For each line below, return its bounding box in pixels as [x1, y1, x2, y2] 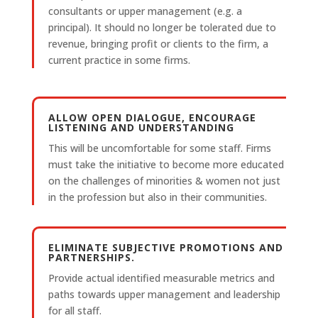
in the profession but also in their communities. [48, 190, 267, 204]
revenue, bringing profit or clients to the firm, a [48, 37, 268, 51]
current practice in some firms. [48, 53, 190, 67]
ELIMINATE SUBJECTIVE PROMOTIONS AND [48, 241, 283, 255]
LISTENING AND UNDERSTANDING [48, 121, 234, 135]
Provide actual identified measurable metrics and [48, 271, 275, 285]
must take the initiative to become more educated [48, 158, 284, 172]
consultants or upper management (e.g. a [48, 4, 242, 18]
